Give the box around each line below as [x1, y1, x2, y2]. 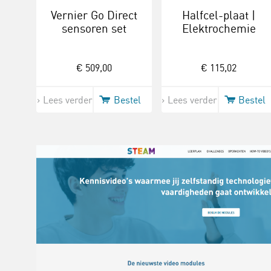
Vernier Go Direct [50, 8, 137, 22]
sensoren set [61, 21, 126, 36]
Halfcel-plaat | [182, 8, 256, 22]
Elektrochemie [181, 21, 256, 36]
